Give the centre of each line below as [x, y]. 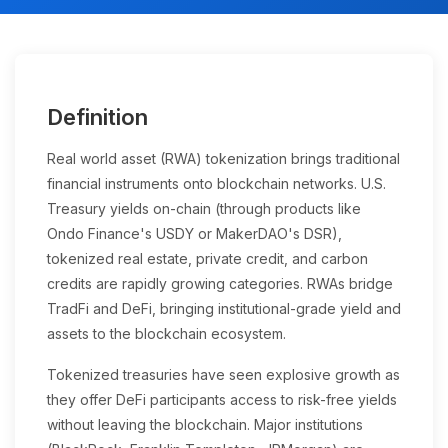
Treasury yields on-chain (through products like [204, 209]
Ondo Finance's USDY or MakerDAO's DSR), [194, 234]
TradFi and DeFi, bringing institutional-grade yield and [224, 309]
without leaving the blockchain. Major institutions [205, 425]
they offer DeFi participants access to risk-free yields [222, 400]
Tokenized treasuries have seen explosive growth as [223, 375]
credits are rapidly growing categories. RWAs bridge [220, 284]
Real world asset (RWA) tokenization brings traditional [223, 159]
